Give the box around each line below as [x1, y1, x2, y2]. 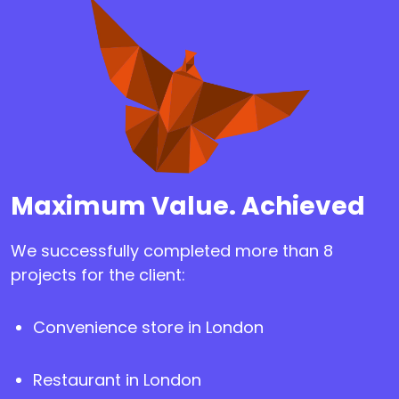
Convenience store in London [33, 315, 264, 338]
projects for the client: [11, 263, 190, 286]
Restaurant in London [33, 368, 201, 391]
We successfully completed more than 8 [11, 239, 333, 262]
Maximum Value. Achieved [11, 188, 365, 224]
